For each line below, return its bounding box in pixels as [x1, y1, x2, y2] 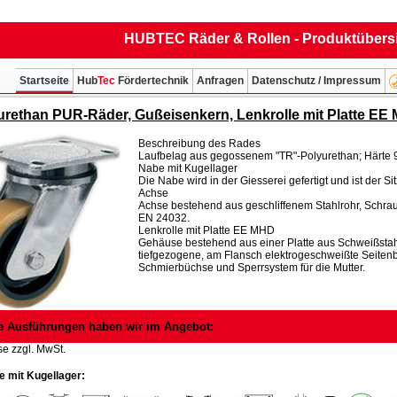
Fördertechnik [115, 74, 189, 87]
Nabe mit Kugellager [138, 161, 237, 175]
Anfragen [197, 74, 244, 87]
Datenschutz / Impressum [252, 74, 381, 87]
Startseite [19, 74, 69, 87]
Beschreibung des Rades [138, 136, 261, 150]
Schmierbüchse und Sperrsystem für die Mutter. [138, 261, 365, 274]
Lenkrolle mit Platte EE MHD [138, 223, 275, 237]
